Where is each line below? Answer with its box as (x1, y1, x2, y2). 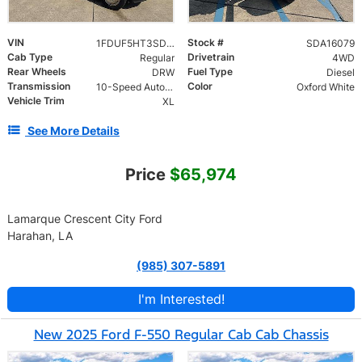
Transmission (7, 80, 70, 93)
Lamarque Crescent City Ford (7, 212, 162, 226)
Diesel (326, 66, 355, 79)
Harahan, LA (7, 229, 73, 243)
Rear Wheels (7, 65, 66, 78)
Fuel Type (187, 65, 233, 78)
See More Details (27, 124, 120, 138)
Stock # (187, 36, 224, 49)
